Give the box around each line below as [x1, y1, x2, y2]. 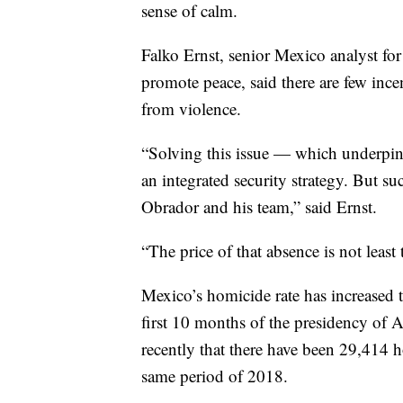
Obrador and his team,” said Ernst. [141, 195, 377, 219]
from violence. [141, 97, 241, 121]
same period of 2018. [141, 364, 288, 388]
